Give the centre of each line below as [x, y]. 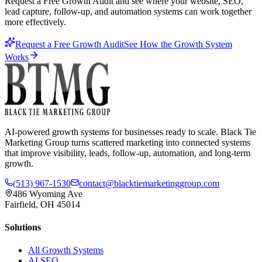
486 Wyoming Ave [48, 194]
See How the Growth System [178, 44]
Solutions [23, 227]
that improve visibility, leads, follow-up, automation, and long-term [127, 153]
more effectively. [35, 22]
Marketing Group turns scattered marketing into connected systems [127, 142]
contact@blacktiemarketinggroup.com [149, 183]
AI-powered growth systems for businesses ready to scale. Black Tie [130, 132]
